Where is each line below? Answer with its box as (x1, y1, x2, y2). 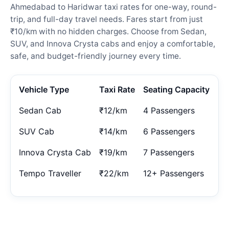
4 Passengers (143, 105, 195, 116)
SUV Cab (19, 126, 54, 136)
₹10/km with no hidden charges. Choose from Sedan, (10, 26, 207, 36)
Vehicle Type (19, 84, 69, 95)
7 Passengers (143, 147, 194, 157)
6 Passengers (143, 126, 195, 136)
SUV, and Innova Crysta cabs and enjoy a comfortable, (10, 38, 215, 49)
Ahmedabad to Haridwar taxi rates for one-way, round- (10, 2, 217, 12)
